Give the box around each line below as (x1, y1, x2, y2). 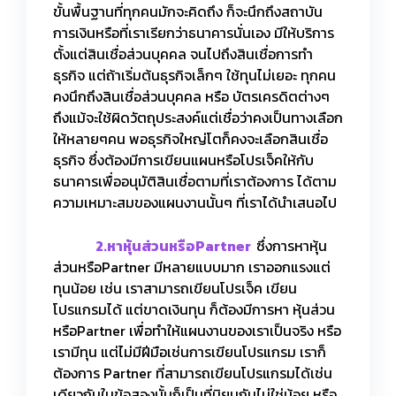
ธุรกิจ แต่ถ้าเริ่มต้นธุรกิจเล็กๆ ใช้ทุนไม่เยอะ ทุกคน (53, 64, 336, 86)
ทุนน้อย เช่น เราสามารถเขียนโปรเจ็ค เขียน (53, 277, 297, 299)
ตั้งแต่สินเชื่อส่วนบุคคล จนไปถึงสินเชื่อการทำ (53, 42, 313, 65)
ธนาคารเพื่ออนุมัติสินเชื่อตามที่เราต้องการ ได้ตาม (53, 170, 337, 192)
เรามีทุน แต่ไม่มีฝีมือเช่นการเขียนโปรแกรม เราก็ (53, 340, 326, 362)
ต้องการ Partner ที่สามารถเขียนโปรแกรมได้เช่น (53, 362, 332, 384)
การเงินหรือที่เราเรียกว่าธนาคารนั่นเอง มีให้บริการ (53, 21, 334, 43)
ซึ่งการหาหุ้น (256, 234, 328, 256)
